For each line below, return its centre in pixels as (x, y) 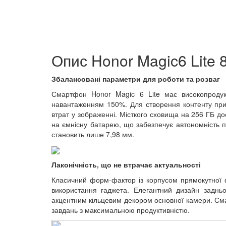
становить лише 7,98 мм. (93, 134)
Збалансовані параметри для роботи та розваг (136, 79)
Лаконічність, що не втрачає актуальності (126, 165)
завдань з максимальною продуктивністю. (121, 210)
